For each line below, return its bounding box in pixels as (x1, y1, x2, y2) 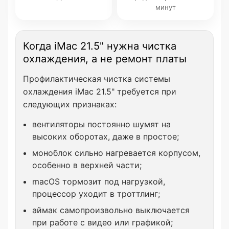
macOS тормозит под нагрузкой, (32, 176, 165, 187)
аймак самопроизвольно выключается (32, 205, 190, 215)
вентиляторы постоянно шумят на (32, 119, 171, 129)
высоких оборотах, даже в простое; (32, 131, 179, 142)
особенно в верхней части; (32, 160, 142, 170)
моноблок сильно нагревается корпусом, (32, 148, 200, 158)
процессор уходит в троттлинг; (32, 189, 160, 199)
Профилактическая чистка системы (23, 74, 170, 84)
